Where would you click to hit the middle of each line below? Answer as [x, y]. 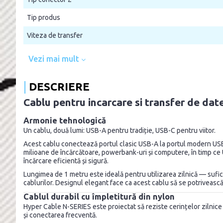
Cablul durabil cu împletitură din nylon [99, 196]
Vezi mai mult [55, 58]
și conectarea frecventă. [60, 215]
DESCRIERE [59, 86]
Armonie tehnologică [65, 120]
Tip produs [44, 17]
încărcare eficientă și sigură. [66, 161]
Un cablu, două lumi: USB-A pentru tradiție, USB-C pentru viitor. [119, 130]
